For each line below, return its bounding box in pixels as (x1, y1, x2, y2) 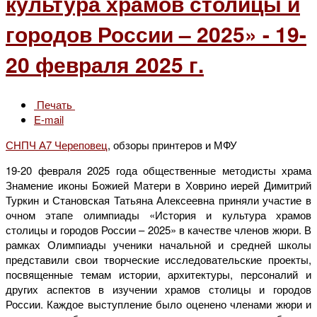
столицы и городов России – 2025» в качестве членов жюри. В (6, 221, 311, 237)
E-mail (34, 111, 64, 127)
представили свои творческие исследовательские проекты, (6, 251, 311, 267)
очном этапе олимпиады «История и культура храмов (6, 207, 311, 222)
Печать (34, 96, 75, 112)
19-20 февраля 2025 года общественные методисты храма (6, 162, 311, 178)
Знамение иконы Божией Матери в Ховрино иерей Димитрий (6, 177, 311, 192)
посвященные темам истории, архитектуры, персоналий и (6, 266, 311, 282)
